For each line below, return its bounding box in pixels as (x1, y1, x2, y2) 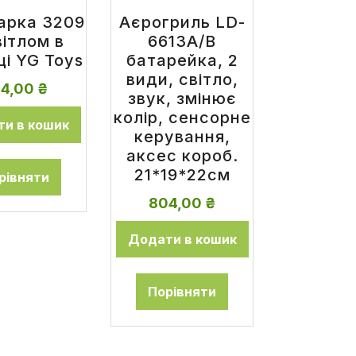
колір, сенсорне (113, 108, 251, 128)
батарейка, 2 (126, 51, 238, 71)
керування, (133, 127, 230, 147)
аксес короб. (126, 146, 238, 166)
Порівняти (148, 284, 217, 300)
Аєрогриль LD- (118, 13, 246, 33)
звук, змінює (127, 89, 237, 109)
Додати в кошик (127, 231, 237, 248)
